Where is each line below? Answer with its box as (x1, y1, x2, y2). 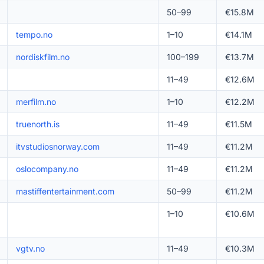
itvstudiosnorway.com (15, 141, 100, 151)
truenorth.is (15, 119, 60, 129)
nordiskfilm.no (15, 52, 70, 62)
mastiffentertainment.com (15, 186, 114, 196)
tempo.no (15, 29, 52, 39)
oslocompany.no (15, 164, 78, 174)
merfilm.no (15, 97, 56, 107)
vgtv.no (15, 243, 45, 253)
